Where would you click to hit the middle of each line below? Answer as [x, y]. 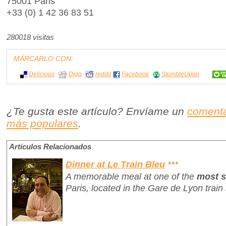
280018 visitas [30, 38]
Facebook [135, 74]
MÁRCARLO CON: [43, 59]
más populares [42, 124]
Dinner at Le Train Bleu [115, 164]
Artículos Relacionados [50, 147]
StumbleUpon [180, 74]
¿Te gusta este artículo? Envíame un [97, 111]
